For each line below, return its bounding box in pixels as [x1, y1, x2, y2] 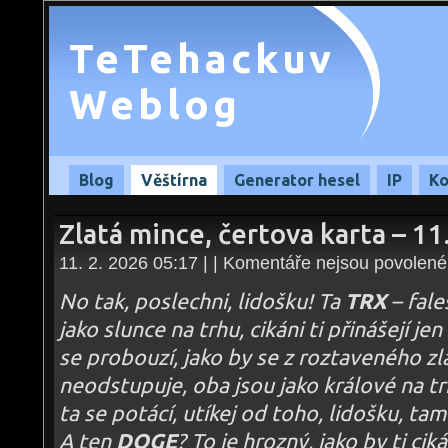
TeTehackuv [69, 36, 335, 81]
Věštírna [141, 171, 207, 189]
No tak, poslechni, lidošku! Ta [59, 289, 345, 313]
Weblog [69, 82, 241, 127]
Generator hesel [234, 171, 360, 189]
